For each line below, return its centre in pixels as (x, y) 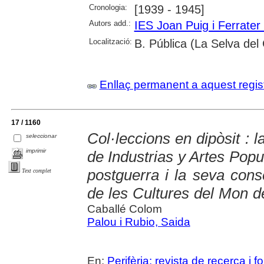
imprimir (36, 150)
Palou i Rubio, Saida (138, 222)
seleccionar (42, 136)
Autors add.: (110, 23)
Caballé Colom (124, 209)
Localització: (110, 41)
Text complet (37, 170)
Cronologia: (108, 7)
